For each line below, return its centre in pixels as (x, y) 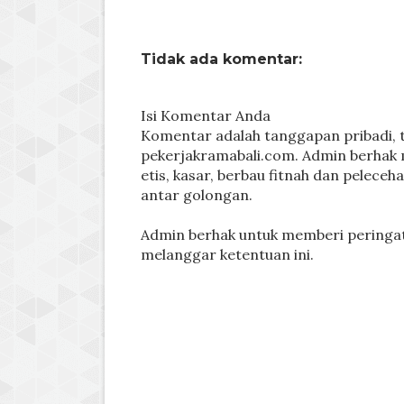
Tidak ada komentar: (221, 59)
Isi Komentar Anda (205, 115)
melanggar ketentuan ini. (227, 254)
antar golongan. (196, 194)
